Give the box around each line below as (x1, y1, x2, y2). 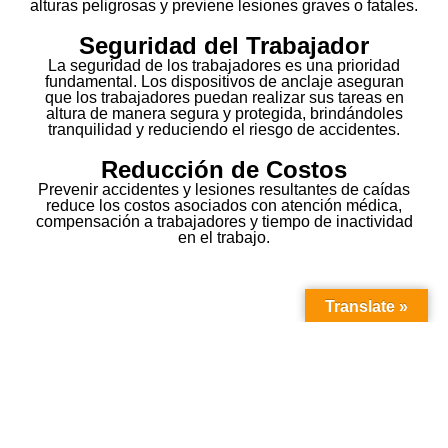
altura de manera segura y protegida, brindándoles (45, 105, 403, 123)
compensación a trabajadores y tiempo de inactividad (35, 213, 413, 231)
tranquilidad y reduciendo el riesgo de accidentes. (48, 121, 400, 139)
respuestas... (17, 403, 164, 431)
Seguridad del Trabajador (79, 32, 369, 60)
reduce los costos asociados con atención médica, (46, 197, 402, 215)
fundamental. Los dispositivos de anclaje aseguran (44, 73, 404, 91)
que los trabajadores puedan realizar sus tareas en (44, 89, 404, 107)
